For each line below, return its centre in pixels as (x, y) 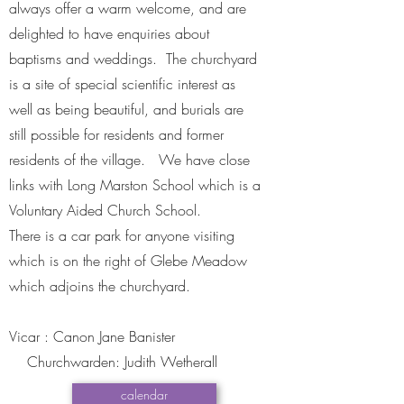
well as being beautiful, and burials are (126, 109)
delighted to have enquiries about (109, 33)
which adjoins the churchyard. (100, 286)
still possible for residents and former (116, 134)
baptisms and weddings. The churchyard (133, 59)
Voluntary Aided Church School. (107, 210)
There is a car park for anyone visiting (122, 235)
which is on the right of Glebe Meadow (128, 261)
